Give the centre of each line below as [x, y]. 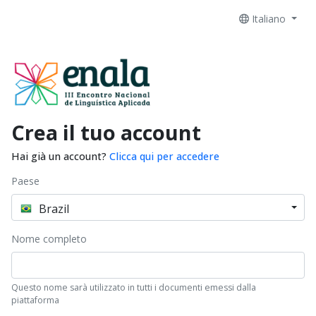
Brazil [54, 208]
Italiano [271, 19]
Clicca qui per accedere [164, 157]
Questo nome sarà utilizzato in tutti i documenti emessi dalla [134, 288]
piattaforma [35, 300]
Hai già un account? [60, 157]
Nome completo [49, 239]
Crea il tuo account [106, 133]
